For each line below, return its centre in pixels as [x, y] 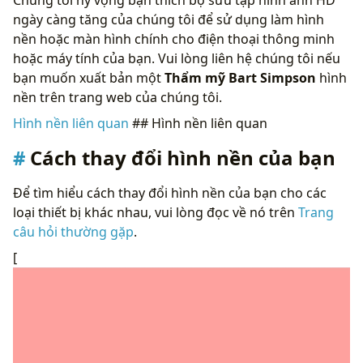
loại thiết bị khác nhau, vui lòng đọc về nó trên [156, 212]
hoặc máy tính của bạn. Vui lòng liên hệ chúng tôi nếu [177, 58]
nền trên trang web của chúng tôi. [117, 97]
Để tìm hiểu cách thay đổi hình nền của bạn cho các [170, 192]
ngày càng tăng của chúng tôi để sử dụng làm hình [169, 19]
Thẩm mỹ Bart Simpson [240, 77]
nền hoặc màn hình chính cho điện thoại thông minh [174, 38]
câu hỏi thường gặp [73, 231]
